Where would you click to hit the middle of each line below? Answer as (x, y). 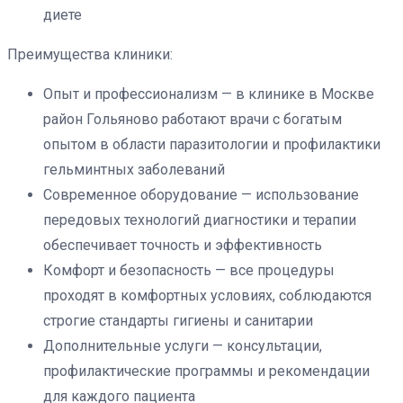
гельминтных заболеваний (134, 170)
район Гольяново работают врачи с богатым (193, 119)
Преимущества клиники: (90, 54)
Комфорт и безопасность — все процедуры (189, 270)
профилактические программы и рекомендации (206, 371)
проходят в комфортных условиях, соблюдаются (207, 296)
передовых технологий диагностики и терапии (200, 220)
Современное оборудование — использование (201, 195)
